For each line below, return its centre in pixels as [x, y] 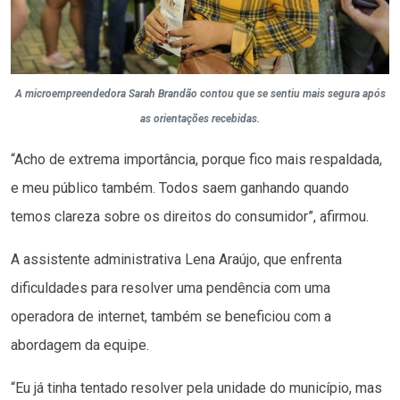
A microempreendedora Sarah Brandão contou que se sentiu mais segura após [200, 93]
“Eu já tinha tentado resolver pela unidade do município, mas [196, 387]
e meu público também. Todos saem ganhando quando [180, 187]
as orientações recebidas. [200, 118]
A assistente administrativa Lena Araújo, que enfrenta [176, 259]
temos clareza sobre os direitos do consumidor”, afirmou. [190, 216]
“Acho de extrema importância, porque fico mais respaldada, [196, 159]
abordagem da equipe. [80, 345]
